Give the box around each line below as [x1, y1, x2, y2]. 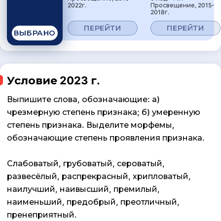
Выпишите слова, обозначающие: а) [7, 94, 160, 105]
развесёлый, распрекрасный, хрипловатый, [7, 171, 191, 182]
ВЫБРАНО [13, 28, 56, 38]
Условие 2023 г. [7, 74, 100, 87]
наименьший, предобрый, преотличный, [7, 197, 180, 207]
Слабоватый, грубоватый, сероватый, [7, 158, 165, 169]
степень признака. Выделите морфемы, [7, 120, 175, 130]
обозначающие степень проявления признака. [7, 133, 205, 143]
